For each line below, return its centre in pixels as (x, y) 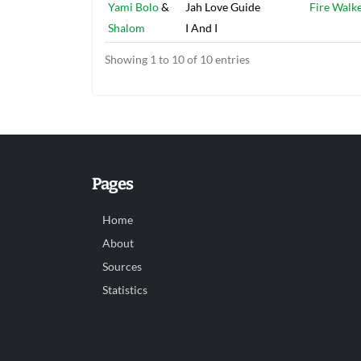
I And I (201, 28)
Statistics (125, 290)
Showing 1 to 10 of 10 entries (177, 60)
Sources (122, 267)
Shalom (127, 28)
